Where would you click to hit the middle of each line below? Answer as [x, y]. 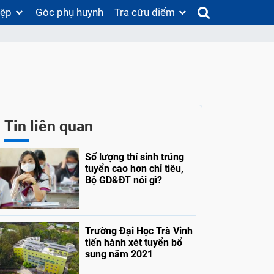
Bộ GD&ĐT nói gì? [123, 180]
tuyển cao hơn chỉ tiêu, [134, 169]
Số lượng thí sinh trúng [134, 157]
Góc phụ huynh [70, 12]
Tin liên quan [49, 127]
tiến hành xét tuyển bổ [133, 243]
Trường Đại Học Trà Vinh [139, 231]
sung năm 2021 [119, 254]
